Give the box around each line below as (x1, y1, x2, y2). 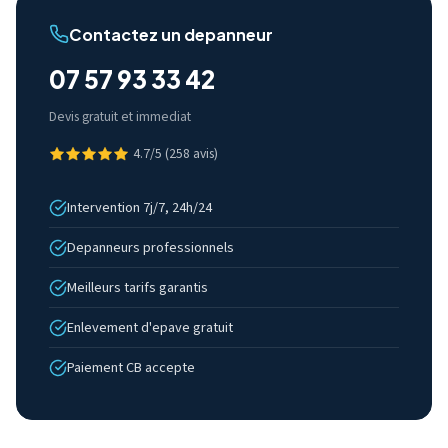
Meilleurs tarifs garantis (67, 277, 208, 298)
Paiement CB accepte (67, 357, 195, 378)
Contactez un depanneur (69, 23, 273, 45)
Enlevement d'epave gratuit (67, 317, 233, 338)
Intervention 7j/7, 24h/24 (67, 197, 212, 218)
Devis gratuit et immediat (49, 107, 191, 126)
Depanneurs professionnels (67, 237, 234, 258)
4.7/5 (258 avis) (133, 144, 218, 163)
